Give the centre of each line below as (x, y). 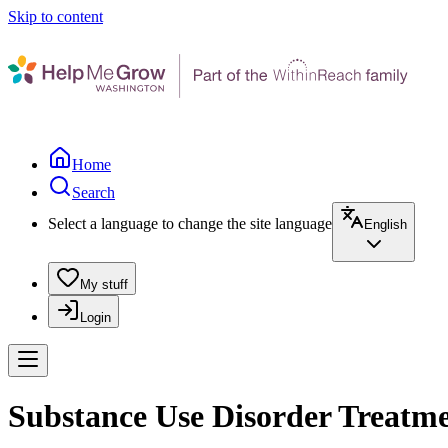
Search (93, 192)
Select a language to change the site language (190, 223)
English (385, 224)
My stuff (104, 284)
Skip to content (55, 16)
